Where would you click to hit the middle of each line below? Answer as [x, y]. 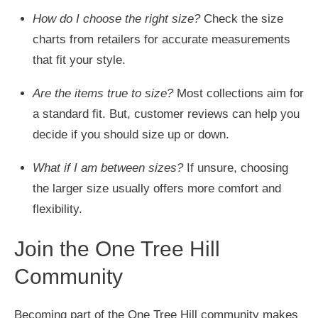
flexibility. [57, 209]
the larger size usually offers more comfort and [157, 188]
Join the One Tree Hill [117, 249]
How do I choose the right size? [116, 19]
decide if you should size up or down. [131, 135]
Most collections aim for [238, 93]
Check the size [241, 19]
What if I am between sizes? [108, 168]
